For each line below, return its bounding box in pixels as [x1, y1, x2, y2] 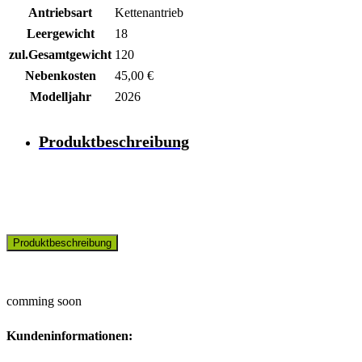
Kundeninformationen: [6, 329, 133, 343]
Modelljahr [29, 90, 91, 104]
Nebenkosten [24, 69, 96, 83]
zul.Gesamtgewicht [9, 48, 112, 62]
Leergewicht [26, 27, 95, 41]
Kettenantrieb [115, 6, 183, 20]
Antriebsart [28, 6, 92, 20]
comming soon [6, 294, 82, 308]
